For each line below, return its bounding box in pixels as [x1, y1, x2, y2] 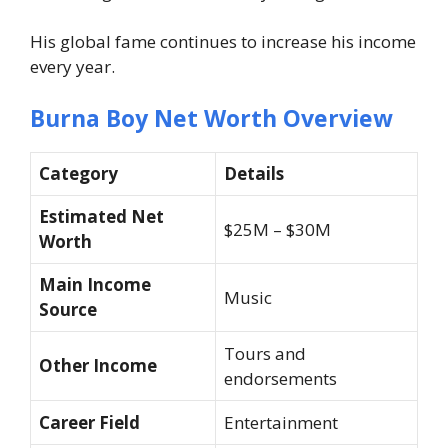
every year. [30, 55, 115, 79]
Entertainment [224, 410, 338, 434]
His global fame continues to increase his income [30, 30, 416, 54]
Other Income [39, 353, 157, 377]
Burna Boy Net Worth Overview [30, 101, 393, 134]
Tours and [224, 341, 306, 365]
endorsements [224, 366, 337, 390]
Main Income [39, 272, 151, 296]
